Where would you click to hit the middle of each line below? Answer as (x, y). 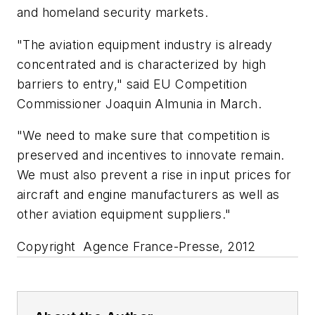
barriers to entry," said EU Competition (132, 84)
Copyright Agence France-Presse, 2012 (136, 246)
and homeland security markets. (112, 12)
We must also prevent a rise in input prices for (154, 175)
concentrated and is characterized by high (142, 64)
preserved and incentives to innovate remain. (151, 155)
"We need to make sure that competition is (144, 136)
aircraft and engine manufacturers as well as (148, 195)
